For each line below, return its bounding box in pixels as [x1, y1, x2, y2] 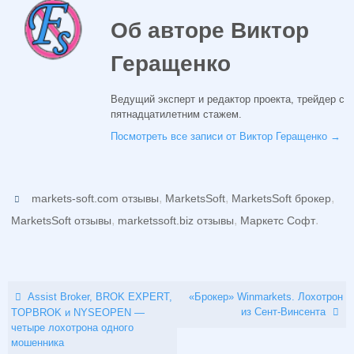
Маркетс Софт [240, 214, 315, 228]
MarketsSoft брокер [232, 192, 332, 205]
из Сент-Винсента [240, 306, 329, 318]
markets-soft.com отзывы [32, 192, 160, 205]
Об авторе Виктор [111, 17, 309, 43]
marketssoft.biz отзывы [118, 214, 234, 228]
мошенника [11, 337, 65, 349]
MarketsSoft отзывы [11, 214, 111, 228]
